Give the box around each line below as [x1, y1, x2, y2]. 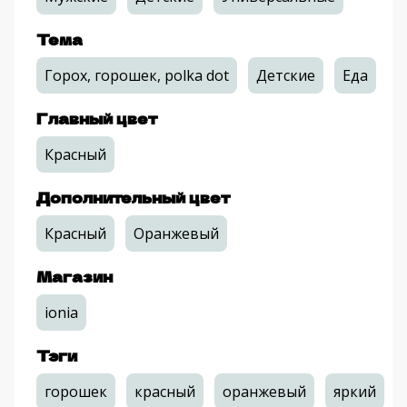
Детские [256, 65, 315, 86]
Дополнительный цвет [36, 186, 230, 209]
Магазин [36, 265, 113, 288]
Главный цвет [36, 107, 157, 130]
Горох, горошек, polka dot [45, 65, 229, 86]
